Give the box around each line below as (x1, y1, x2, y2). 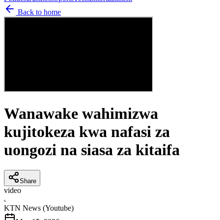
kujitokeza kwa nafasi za (4, 123, 170, 141)
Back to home (16, 7, 61, 16)
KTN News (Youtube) (4, 203, 74, 212)
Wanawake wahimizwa (4, 105, 158, 123)
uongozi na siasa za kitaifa (4, 141, 180, 159)
